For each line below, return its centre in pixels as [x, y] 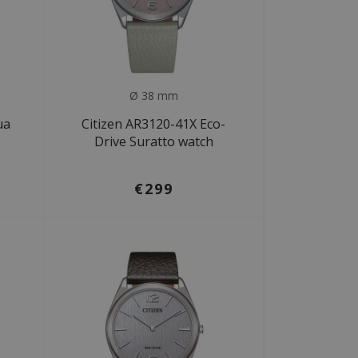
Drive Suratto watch [153, 141]
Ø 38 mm [153, 95]
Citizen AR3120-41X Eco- [154, 123]
